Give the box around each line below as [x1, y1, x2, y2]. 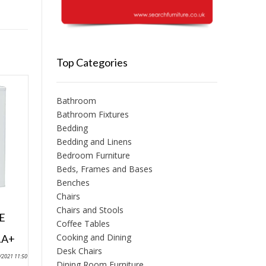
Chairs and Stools [56, 204, 123, 216]
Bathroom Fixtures [56, 109, 129, 121]
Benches [56, 177, 90, 189]
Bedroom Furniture [56, 150, 130, 161]
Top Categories [56, 56, 128, 69]
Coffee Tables [56, 218, 110, 230]
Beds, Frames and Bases [56, 163, 153, 175]
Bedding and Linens [56, 136, 132, 148]
